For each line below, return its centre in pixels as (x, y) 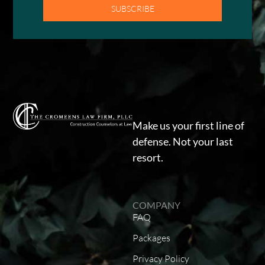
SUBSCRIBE (132, 9)
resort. (148, 157)
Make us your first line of (188, 125)
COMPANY (156, 205)
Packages (151, 238)
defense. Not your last (183, 141)
